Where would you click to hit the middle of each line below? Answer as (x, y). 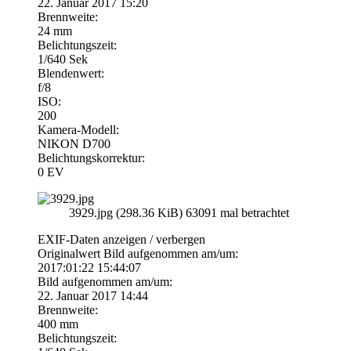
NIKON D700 (74, 143)
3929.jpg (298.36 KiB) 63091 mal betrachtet (179, 212)
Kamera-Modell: (78, 129)
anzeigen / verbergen (154, 239)
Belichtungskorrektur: (91, 157)
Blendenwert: (71, 73)
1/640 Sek (63, 59)
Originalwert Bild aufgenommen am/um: (138, 253)
